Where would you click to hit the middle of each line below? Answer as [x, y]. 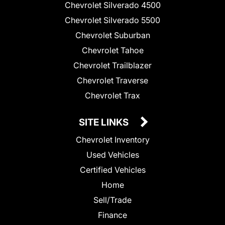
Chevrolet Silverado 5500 [113, 20]
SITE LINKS [105, 122]
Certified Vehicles [113, 170]
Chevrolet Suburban [113, 35]
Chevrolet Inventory [113, 139]
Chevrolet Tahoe [113, 50]
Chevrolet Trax [113, 95]
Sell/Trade [113, 200]
